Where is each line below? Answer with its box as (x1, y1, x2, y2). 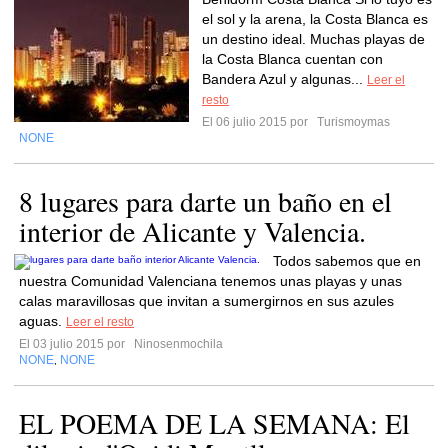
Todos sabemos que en (273, 253, 421, 269)
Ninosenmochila (131, 337, 223, 351)
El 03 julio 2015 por (19, 337, 131, 351)
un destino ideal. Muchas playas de (202, 31, 425, 47)
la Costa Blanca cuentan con (202, 51, 383, 67)
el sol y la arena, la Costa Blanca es (202, 11, 428, 27)
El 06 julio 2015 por (202, 115, 314, 129)
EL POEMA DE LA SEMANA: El (19, 404, 410, 442)
